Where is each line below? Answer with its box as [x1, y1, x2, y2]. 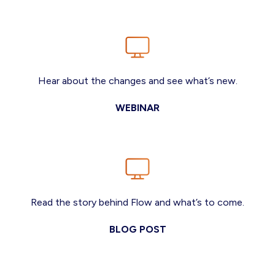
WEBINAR [115, 102, 160, 114]
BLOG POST [109, 223, 166, 235]
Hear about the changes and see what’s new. [37, 75, 238, 87]
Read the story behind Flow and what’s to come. [31, 196, 244, 208]
